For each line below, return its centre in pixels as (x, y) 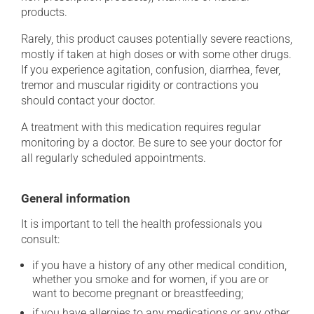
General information (76, 198)
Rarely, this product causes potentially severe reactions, (157, 39)
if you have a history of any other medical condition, (159, 265)
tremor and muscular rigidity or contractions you (140, 85)
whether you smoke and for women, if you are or (150, 279)
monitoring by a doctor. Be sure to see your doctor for (151, 143)
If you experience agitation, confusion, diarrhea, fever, (151, 70)
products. (44, 12)
